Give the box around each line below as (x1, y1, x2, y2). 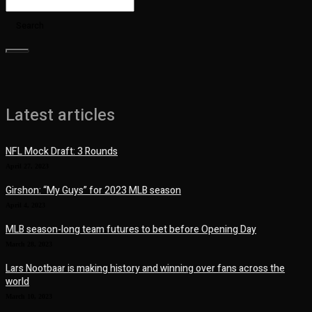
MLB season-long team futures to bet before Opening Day (6, 222, 256, 237)
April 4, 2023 (6, 201, 45, 210)
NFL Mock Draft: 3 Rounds (6, 144, 118, 159)
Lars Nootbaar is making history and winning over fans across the (6, 261, 285, 276)
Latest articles (6, 103, 115, 128)
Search (16, 19, 44, 33)
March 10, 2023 (6, 292, 52, 301)
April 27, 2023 (6, 162, 49, 171)
